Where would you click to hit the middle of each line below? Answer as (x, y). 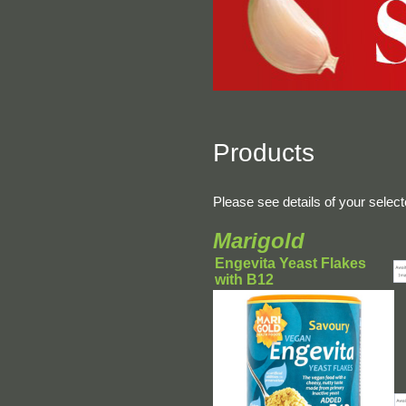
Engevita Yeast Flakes (290, 263)
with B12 (244, 280)
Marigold (258, 241)
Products (263, 153)
